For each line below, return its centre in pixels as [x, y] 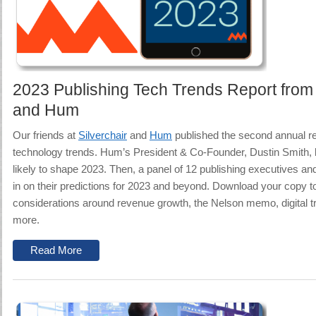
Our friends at [45, 135]
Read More [56, 250]
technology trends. [56, 152]
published [197, 135]
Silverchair [103, 135]
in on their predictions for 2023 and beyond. [111, 186]
